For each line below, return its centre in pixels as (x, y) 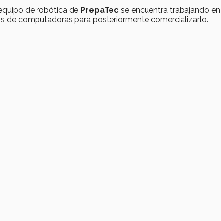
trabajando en (195, 10)
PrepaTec (101, 10)
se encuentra (144, 10)
